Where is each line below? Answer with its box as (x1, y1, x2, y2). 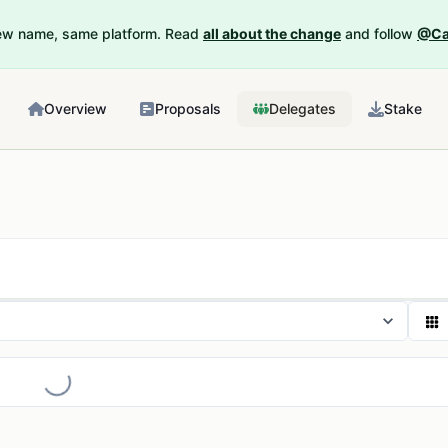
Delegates (269, 100, 336, 117)
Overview (44, 100, 107, 117)
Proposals (155, 100, 221, 117)
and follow (345, 25, 413, 42)
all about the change (203, 25, 341, 42)
